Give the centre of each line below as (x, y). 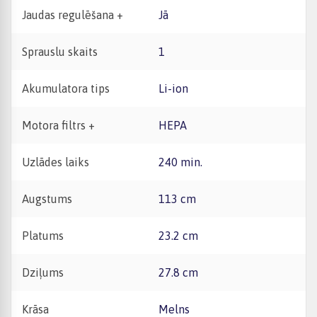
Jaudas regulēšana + (73, 15)
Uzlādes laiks (56, 162)
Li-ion (176, 88)
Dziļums (43, 272)
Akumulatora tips (66, 88)
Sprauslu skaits (60, 52)
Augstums (47, 199)
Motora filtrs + (58, 125)
